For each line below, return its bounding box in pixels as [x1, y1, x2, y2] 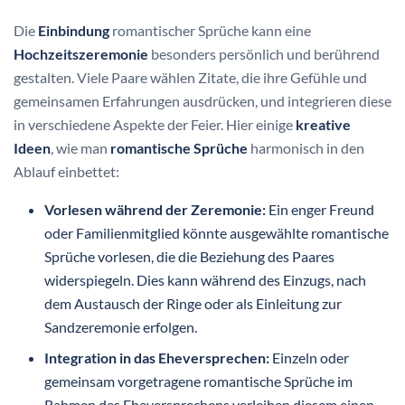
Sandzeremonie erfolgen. [44, 317, 198, 335]
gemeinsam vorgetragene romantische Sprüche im [44, 372, 353, 390]
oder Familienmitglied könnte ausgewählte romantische [44, 223, 390, 241]
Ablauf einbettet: [14, 162, 119, 180]
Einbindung [38, 21, 109, 39]
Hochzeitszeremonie [14, 44, 148, 62]
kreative [296, 115, 351, 133]
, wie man [51, 138, 110, 156]
